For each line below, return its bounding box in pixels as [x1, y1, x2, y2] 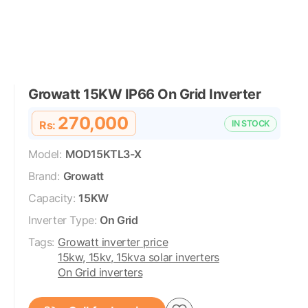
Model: [28, 147, 62, 161]
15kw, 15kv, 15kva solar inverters [58, 250, 219, 264]
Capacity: [28, 191, 76, 205]
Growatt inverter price [58, 235, 168, 249]
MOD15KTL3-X [65, 147, 142, 161]
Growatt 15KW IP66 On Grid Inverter [28, 86, 261, 102]
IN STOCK [232, 118, 269, 129]
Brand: [28, 169, 60, 183]
